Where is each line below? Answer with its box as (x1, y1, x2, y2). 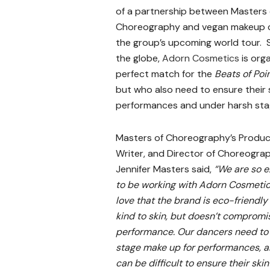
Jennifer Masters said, (116, 163, 214, 176)
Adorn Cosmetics (162, 52, 239, 65)
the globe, (116, 52, 162, 65)
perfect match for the (116, 67, 215, 81)
